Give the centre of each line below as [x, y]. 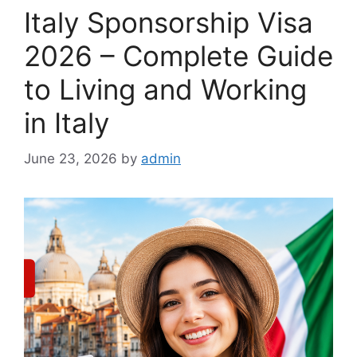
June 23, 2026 [71, 158]
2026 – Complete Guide [178, 56]
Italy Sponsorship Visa [169, 23]
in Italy [67, 123]
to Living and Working [165, 90]
